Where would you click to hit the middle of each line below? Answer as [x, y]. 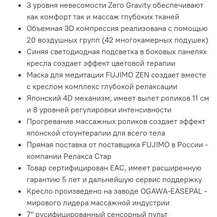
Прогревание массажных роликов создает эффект [116, 121]
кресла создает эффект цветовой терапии [101, 63]
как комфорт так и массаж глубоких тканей [103, 17]
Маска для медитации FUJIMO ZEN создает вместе [116, 75]
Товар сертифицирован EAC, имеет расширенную [114, 168]
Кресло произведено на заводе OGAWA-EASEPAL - [117, 191]
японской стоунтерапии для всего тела [96, 133]
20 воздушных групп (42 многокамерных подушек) [117, 40]
